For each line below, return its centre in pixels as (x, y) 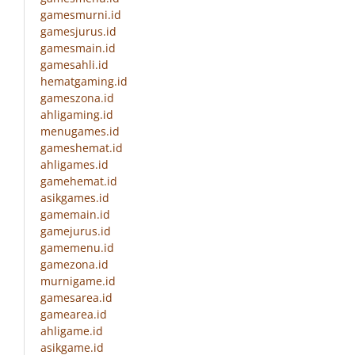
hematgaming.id (84, 82)
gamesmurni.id (81, 15)
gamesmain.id (78, 48)
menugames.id (80, 132)
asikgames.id (75, 198)
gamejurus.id (76, 231)
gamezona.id (74, 265)
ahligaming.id (77, 115)
